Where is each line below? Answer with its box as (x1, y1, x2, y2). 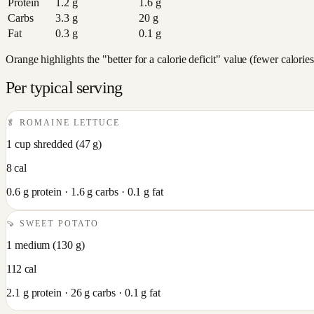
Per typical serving (6, 78, 123, 97)
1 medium (6, 238, 50, 251)
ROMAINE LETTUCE (20, 118, 121, 128)
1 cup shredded (6, 138, 73, 151)
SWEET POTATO (20, 219, 100, 228)
